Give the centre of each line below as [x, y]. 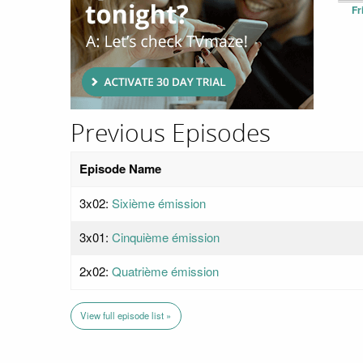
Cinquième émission [166, 237]
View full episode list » [126, 316]
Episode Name [120, 169]
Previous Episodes [171, 133]
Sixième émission [159, 203]
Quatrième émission [165, 271]
